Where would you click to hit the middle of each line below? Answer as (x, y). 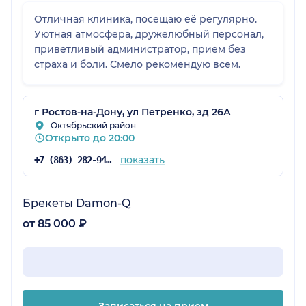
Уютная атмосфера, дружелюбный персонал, (149, 34)
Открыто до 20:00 (90, 138)
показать (142, 159)
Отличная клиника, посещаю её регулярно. (145, 19)
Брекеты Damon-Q (76, 203)
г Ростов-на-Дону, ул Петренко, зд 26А (133, 112)
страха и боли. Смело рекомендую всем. (137, 64)
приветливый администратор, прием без (140, 49)
